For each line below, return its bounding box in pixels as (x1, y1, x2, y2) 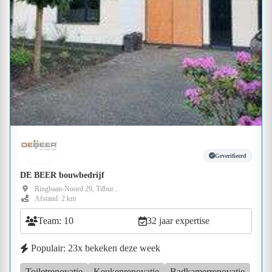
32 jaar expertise (147, 216, 209, 226)
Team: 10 (38, 216, 73, 226)
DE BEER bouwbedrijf (20, 171, 104, 180)
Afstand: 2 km (35, 194, 76, 203)
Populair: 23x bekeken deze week (31, 243, 160, 254)
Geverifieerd (215, 152, 246, 159)
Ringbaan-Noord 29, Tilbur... (35, 185, 118, 194)
